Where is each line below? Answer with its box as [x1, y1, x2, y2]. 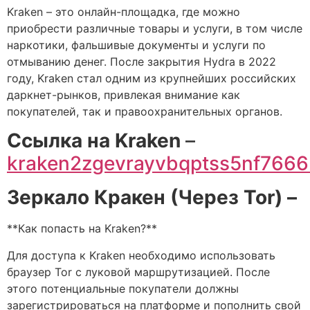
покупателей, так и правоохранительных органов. [7, 104, 282, 118]
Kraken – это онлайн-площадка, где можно [7, 4, 240, 19]
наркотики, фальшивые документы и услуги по [7, 37, 266, 52]
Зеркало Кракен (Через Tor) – [7, 185, 297, 210]
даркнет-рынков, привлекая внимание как [7, 87, 240, 102]
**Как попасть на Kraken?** [7, 221, 157, 236]
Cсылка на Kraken [7, 129, 181, 153]
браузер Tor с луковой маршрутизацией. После [7, 264, 270, 279]
